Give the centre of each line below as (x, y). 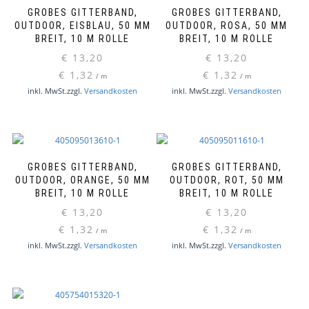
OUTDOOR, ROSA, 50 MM (227, 26)
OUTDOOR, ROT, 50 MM (227, 180)
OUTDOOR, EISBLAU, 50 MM (82, 26)
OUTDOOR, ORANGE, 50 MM (82, 180)
